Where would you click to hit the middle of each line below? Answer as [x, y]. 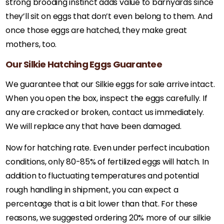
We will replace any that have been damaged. [93, 126]
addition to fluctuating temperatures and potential [102, 175]
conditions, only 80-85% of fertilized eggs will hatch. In [107, 161]
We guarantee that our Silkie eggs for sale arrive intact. [110, 84]
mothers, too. [31, 44]
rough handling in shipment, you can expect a [92, 189]
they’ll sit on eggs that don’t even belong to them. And [109, 16]
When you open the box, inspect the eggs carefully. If [106, 98]
